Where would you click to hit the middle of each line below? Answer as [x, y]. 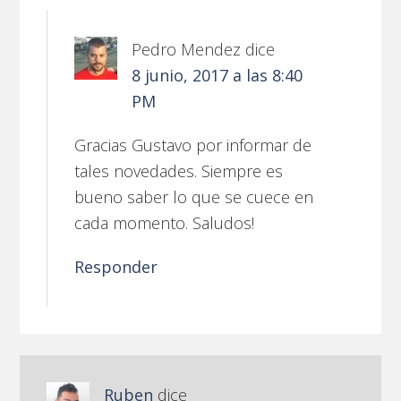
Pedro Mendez [187, 50]
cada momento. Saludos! [165, 223]
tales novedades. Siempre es [179, 171]
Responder [116, 267]
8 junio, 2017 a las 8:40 [218, 76]
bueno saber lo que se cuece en [194, 197]
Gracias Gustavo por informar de [193, 145]
